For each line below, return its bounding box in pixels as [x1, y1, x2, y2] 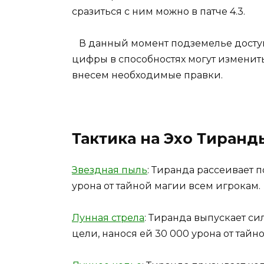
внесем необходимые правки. [72, 70, 223, 81]
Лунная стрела [72, 212, 144, 223]
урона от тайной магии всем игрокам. [72, 180, 260, 192]
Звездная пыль [72, 164, 147, 176]
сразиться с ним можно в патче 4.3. [72, 6, 245, 18]
